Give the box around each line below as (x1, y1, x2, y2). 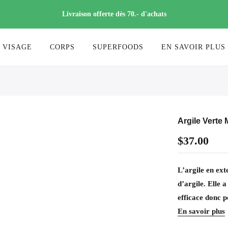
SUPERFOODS (93, 43, 144, 51)
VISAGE (3, 43, 32, 51)
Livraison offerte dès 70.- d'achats (62, 10, 166, 18)
